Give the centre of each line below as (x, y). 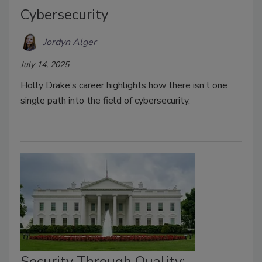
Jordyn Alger (70, 42)
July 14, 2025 (45, 65)
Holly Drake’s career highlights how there (107, 86)
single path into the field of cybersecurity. (105, 101)
